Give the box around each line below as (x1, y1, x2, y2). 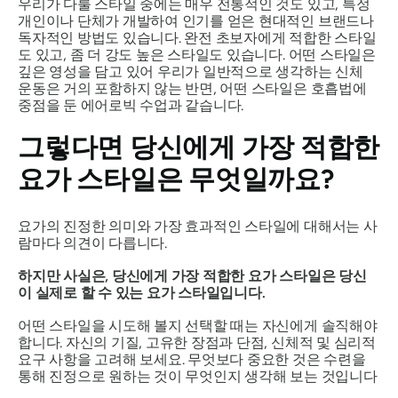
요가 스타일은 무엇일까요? (18, 163, 334, 195)
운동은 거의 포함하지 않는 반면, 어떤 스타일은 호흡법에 (18, 80, 367, 97)
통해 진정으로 (18, 368, 109, 385)
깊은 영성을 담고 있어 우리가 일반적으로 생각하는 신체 (18, 63, 363, 80)
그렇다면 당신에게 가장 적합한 (18, 131, 380, 163)
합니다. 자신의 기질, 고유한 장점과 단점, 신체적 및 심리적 (18, 334, 376, 351)
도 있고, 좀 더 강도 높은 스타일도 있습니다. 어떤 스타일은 (18, 46, 376, 63)
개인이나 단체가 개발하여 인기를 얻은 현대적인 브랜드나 (18, 12, 374, 29)
